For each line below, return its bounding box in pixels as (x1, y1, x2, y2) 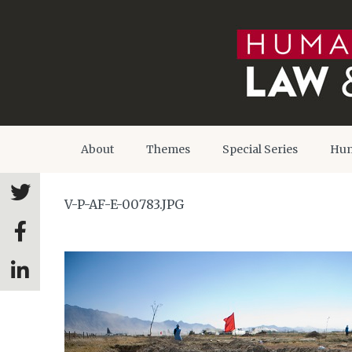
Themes (146, 142, 190, 156)
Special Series (222, 142, 298, 156)
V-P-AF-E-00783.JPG (64, 196, 184, 212)
